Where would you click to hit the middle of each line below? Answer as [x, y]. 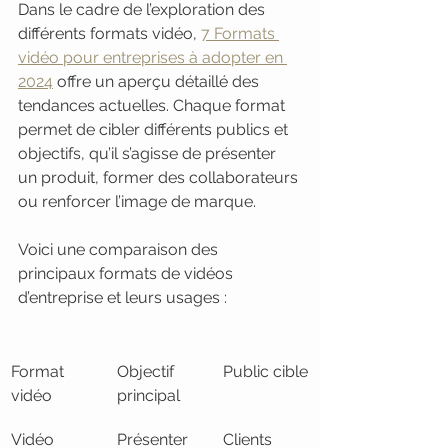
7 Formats [240, 33]
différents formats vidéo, [109, 33]
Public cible [265, 371]
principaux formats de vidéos [127, 273]
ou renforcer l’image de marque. [137, 201]
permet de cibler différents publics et [155, 129]
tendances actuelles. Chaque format [153, 105]
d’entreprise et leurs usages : [122, 297]
